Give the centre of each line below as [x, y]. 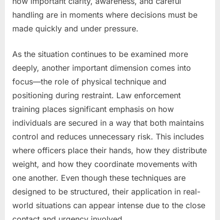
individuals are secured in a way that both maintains [108, 123]
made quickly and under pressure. [75, 28]
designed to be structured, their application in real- [106, 191]
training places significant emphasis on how [93, 109]
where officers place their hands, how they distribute [110, 150]
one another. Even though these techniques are [99, 178]
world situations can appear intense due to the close [109, 205]
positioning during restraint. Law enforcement [96, 95]
